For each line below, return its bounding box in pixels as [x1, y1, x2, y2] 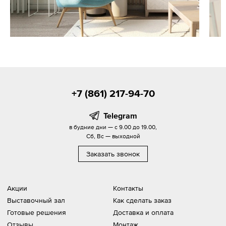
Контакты [113, 184, 143, 192]
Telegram [103, 110, 137, 120]
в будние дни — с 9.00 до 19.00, [69, 123, 157, 131]
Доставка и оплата [113, 208, 174, 216]
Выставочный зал [7, 196, 65, 204]
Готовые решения [7, 208, 66, 216]
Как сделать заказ [113, 196, 172, 204]
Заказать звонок [86, 149, 140, 158]
